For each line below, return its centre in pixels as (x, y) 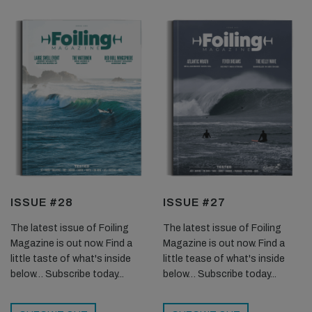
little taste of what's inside (71, 258)
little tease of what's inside (224, 258)
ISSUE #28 (42, 202)
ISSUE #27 (194, 202)
